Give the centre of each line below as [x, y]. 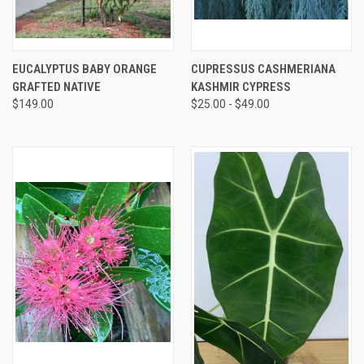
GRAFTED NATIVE [56, 87]
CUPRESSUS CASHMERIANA [263, 69]
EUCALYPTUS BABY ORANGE [84, 69]
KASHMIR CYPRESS [240, 87]
